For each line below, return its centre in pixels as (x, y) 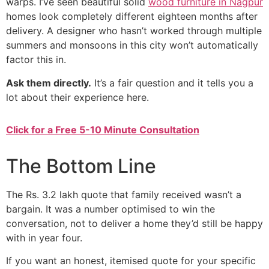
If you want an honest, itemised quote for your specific (131, 261)
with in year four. (44, 237)
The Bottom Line (81, 166)
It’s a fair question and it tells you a (172, 83)
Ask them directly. (49, 83)
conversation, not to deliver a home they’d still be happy (134, 223)
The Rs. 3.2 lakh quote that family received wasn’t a (124, 194)
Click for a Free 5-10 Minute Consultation (103, 129)
